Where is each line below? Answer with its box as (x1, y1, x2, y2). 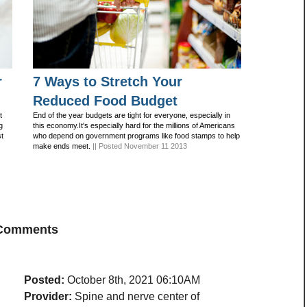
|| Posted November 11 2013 (90, 142, 187, 150)
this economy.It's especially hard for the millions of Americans (33, 121, 235, 130)
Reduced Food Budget (33, 93, 177, 108)
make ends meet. (33, 142, 90, 150)
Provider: (24, 291, 72, 302)
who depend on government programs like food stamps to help (33, 132, 240, 140)
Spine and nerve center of (72, 291, 199, 302)
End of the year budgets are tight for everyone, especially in (33, 111, 230, 119)
